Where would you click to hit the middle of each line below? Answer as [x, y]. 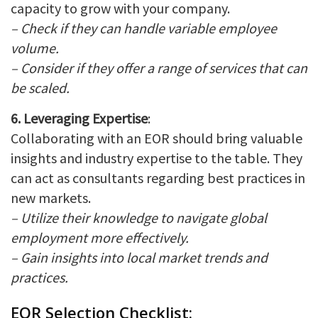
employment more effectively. [100, 237]
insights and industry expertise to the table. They [157, 158]
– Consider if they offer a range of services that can [159, 67]
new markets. [51, 197]
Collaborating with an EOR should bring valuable [157, 138]
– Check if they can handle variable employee [144, 28]
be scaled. [40, 87]
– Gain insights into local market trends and [139, 257]
